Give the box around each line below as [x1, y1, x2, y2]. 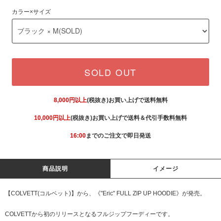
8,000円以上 [53, 96, 87, 104]
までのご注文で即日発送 [86, 132, 151, 139]
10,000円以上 [34, 114, 71, 121]
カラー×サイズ [12, 8, 51, 15]
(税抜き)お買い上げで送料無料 [86, 96, 168, 104]
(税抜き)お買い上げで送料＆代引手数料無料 [71, 114, 187, 121]
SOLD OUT [84, 65, 137, 78]
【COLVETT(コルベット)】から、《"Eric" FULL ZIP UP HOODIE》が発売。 [5, 189, 206, 197]
